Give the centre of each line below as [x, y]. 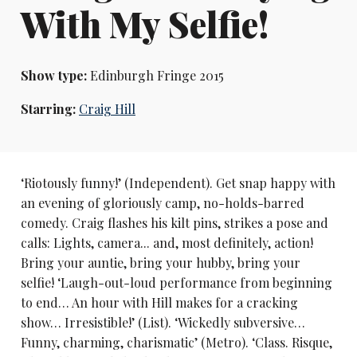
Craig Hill [107, 108]
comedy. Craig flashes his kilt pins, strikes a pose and [174, 222]
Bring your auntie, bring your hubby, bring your [160, 262]
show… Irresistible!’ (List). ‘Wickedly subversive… [163, 322]
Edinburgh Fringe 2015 [155, 76]
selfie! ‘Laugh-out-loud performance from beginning [176, 282]
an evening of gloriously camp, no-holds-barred [162, 202]
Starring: [49, 108]
